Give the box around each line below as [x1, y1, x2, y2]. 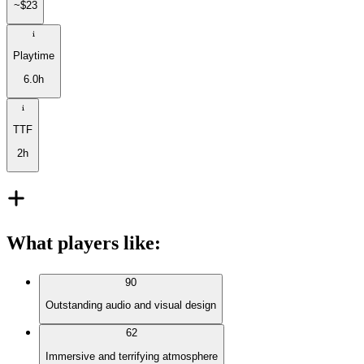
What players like [6, 232, 154, 253]
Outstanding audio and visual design [45, 299, 216, 312]
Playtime [13, 50, 54, 63]
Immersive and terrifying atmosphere [45, 349, 218, 362]
